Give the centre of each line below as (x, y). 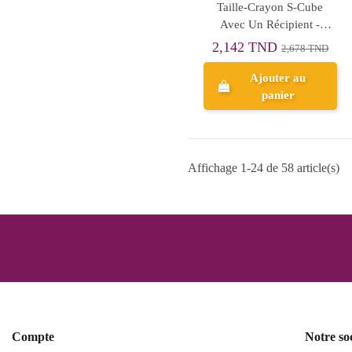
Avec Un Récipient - (270, 24)
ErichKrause (270, 41)
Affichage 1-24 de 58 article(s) (264, 167)
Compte (33, 337)
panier (278, 95)
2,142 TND (246, 47)
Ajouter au (278, 77)
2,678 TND (304, 48)
